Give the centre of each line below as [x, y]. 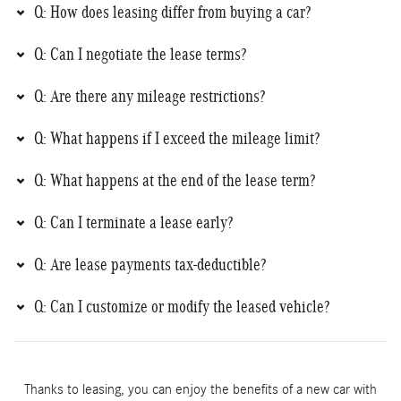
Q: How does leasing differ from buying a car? [172, 12]
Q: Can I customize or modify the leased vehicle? [182, 306]
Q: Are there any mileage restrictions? [149, 96]
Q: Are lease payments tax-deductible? [150, 264]
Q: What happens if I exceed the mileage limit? [177, 138]
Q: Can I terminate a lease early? [133, 222]
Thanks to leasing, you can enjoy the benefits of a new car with [200, 389]
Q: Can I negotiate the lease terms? [140, 54]
